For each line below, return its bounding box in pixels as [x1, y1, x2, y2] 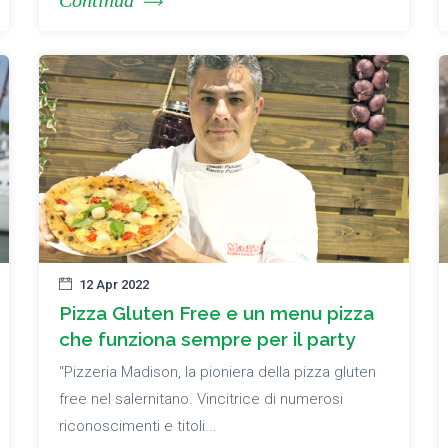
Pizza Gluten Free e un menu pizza [59, 302, 374, 325]
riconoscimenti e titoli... [59, 417, 217, 436]
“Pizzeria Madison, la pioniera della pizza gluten [59, 363, 376, 382]
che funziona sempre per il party [59, 328, 355, 351]
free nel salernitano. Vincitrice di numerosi [59, 390, 343, 409]
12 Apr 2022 [79, 277, 149, 293]
